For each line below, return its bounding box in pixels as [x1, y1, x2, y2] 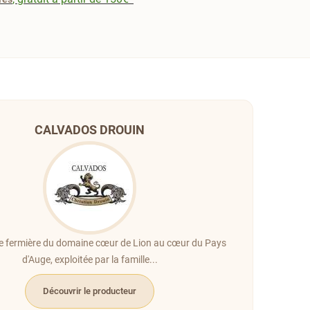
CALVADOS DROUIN [35, 122, 145, 137]
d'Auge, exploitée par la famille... [21, 253, 158, 265]
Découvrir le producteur [43, 285, 137, 296]
